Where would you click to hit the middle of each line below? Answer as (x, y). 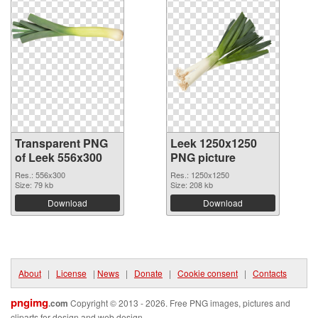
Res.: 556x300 (40, 174)
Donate (148, 273)
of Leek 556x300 (59, 157)
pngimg (29, 302)
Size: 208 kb (192, 184)
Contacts (270, 273)
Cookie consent (208, 273)
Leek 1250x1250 (214, 143)
